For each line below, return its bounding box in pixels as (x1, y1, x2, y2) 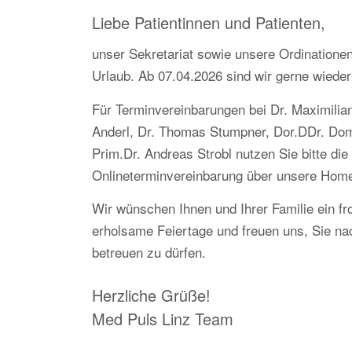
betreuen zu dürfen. (92, 242, 207, 262)
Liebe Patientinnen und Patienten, (92, 11, 326, 34)
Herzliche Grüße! (92, 284, 211, 307)
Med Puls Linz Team (92, 307, 234, 331)
